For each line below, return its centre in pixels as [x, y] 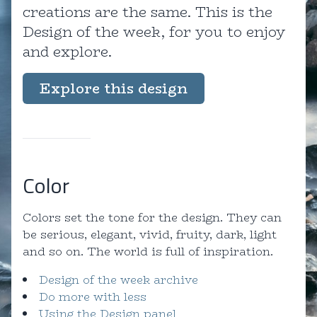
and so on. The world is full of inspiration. [148, 252]
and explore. [67, 52]
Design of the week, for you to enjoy [154, 32]
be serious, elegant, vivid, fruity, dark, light [150, 235]
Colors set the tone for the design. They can [152, 218]
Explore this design [114, 88]
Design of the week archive [119, 280]
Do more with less [93, 297]
